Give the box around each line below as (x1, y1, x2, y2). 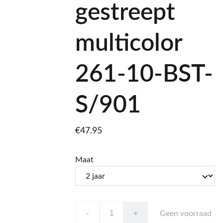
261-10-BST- (75, 62, 213, 86)
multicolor (75, 31, 182, 55)
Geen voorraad (160, 210, 212, 218)
